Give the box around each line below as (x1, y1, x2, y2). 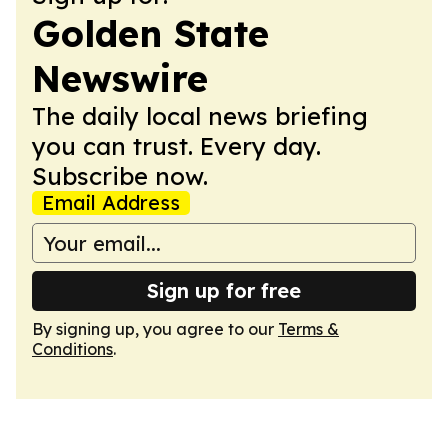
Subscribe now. (32, 161, 208, 191)
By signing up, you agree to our (32, 319, 278, 339)
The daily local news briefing (32, 101, 368, 131)
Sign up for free (147, 278, 301, 303)
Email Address (42, 190, 180, 215)
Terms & (278, 319, 339, 339)
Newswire (32, 56, 208, 101)
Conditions (32, 339, 113, 359)
